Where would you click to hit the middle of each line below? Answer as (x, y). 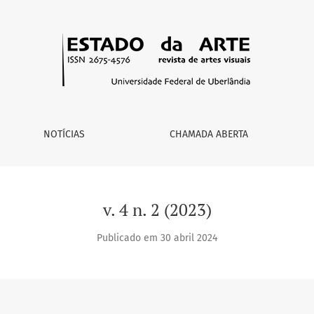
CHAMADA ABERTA (209, 134)
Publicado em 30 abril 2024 (157, 238)
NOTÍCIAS (64, 134)
